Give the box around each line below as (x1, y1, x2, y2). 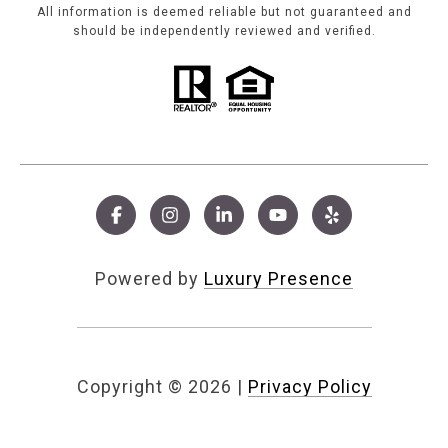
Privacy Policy (247, 376, 372, 398)
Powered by (95, 268, 204, 290)
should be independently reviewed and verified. (72, 24, 376, 39)
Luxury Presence (204, 268, 353, 290)
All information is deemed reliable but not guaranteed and (36, 5, 412, 20)
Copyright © (76, 376, 183, 398)
